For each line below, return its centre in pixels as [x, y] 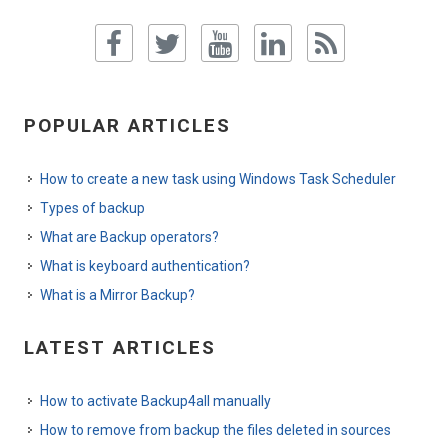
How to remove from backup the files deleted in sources [215, 430]
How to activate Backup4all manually [155, 401]
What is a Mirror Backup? [117, 295]
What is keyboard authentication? [145, 266]
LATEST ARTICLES [120, 348]
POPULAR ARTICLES [127, 126]
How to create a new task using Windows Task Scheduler [218, 179]
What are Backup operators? [129, 237]
